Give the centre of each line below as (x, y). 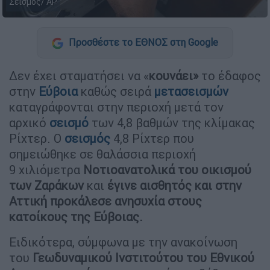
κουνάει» (174, 75)
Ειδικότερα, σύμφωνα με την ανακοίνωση (123, 242)
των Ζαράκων (46, 185)
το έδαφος (230, 75)
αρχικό (29, 122)
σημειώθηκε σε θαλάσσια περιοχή (102, 154)
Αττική (28, 201)
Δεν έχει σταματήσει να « (79, 75)
